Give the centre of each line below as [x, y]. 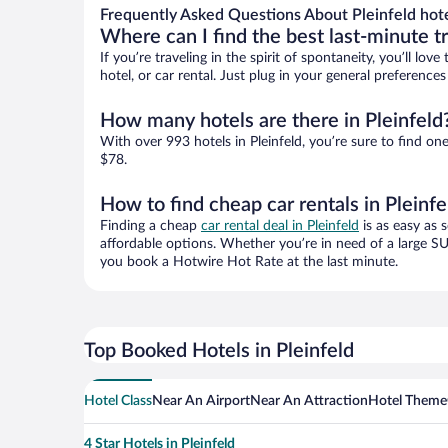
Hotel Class [118, 401]
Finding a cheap [150, 226]
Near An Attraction [309, 401]
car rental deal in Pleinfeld [280, 226]
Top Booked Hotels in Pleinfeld [219, 351]
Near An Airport [201, 401]
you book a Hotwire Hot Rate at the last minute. [249, 262]
